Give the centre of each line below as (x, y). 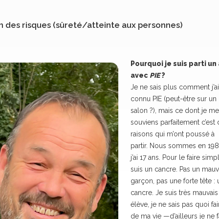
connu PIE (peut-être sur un (174, 99)
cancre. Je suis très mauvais (174, 193)
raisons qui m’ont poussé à (173, 134)
